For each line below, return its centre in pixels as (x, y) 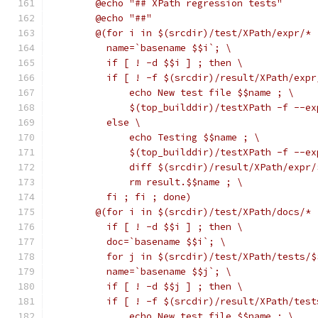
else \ (118, 122)
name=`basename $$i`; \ (163, 48)
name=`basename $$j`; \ (163, 272)
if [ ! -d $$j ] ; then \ (169, 286)
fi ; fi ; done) (143, 197)
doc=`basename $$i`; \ (160, 242)
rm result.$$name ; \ (169, 182)
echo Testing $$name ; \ (177, 137)
